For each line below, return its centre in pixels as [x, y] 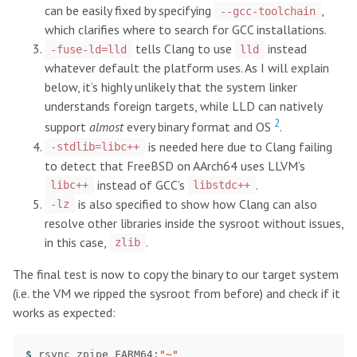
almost [106, 127]
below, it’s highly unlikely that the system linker [171, 87]
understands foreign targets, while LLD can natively [183, 106]
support [67, 127]
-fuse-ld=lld [88, 50]
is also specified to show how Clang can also [196, 204]
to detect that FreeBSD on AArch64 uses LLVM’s [175, 165]
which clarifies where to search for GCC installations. [186, 30]
